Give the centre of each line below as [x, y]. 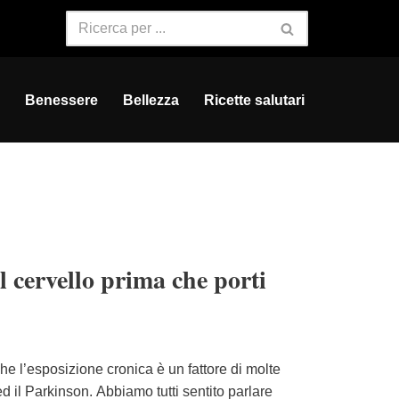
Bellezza [151, 100]
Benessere [61, 100]
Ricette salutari [254, 100]
